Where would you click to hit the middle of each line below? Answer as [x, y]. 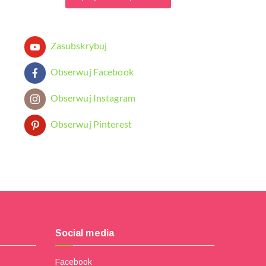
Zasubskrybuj [79, 45]
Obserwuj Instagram [93, 97]
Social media [85, 233]
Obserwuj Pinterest [91, 123]
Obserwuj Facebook [92, 71]
